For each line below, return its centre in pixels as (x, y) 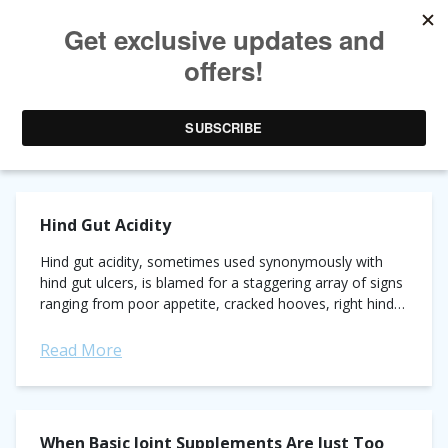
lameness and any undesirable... (142, 324)
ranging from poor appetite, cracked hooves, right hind (217, 303)
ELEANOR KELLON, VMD (185, 125)
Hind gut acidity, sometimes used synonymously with (211, 261)
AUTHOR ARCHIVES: (154, 89)
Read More (81, 350)
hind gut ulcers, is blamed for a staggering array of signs (221, 282)
